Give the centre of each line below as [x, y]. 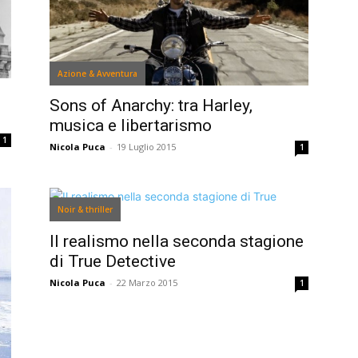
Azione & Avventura [97, 73]
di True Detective [113, 261]
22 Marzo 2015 [147, 282]
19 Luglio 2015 [146, 146]
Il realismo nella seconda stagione [177, 241]
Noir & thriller [85, 209]
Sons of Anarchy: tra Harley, [151, 105]
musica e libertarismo [131, 125]
